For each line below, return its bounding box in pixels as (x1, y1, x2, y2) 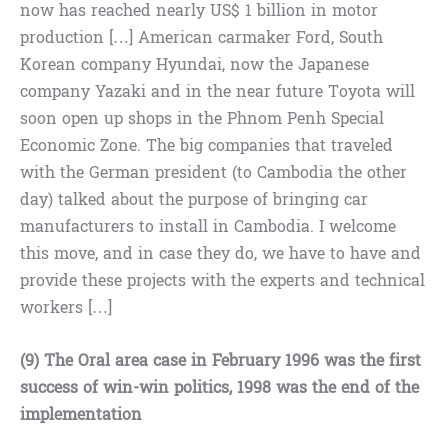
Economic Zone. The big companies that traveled (20, 131, 393, 161)
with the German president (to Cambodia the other (20, 158, 407, 188)
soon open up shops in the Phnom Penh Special (20, 104, 384, 134)
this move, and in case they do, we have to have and (20, 239, 421, 269)
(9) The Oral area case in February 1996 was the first (20, 346, 421, 376)
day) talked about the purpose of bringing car (20, 185, 368, 215)
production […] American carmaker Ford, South (20, 23, 383, 53)
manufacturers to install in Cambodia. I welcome (20, 212, 396, 242)
